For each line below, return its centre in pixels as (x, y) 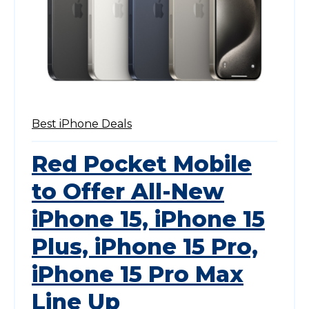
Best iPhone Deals (82, 124)
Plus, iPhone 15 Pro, (145, 247)
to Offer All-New (128, 192)
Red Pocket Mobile (142, 164)
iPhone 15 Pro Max (138, 275)
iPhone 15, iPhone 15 (148, 219)
